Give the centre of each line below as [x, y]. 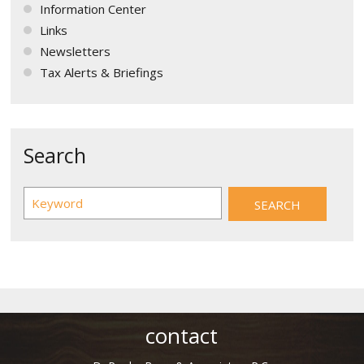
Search [55, 155]
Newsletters [76, 51]
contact [182, 336]
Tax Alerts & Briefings [102, 72]
